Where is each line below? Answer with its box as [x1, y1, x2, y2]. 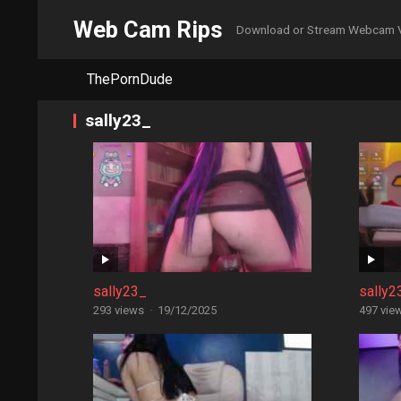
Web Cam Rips [73, 16, 223, 43]
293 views [92, 303, 144, 317]
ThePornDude [87, 71, 173, 88]
